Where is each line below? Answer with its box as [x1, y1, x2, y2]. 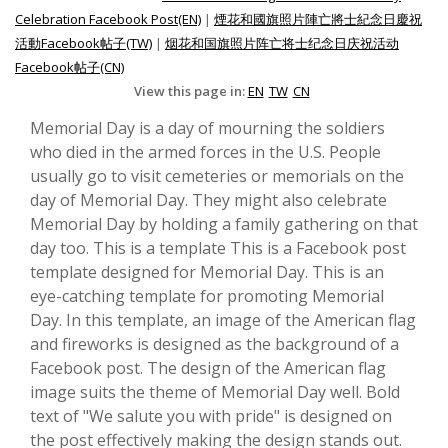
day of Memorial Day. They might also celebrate [30, 189, 387, 212]
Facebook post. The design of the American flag [30, 357, 386, 380]
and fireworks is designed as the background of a [30, 333, 399, 356]
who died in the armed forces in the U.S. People [30, 141, 381, 164]
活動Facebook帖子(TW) [15, 34, 152, 53]
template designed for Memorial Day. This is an [30, 261, 384, 284]
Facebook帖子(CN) [15, 58, 124, 77]
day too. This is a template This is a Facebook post [30, 237, 406, 260]
